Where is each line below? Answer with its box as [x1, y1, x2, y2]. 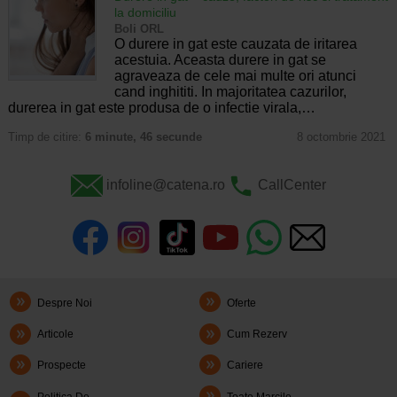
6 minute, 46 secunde [84, 129, 202, 144]
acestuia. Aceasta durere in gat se [113, 51, 326, 67]
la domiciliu [113, 4, 176, 19]
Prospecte [37, 359, 87, 372]
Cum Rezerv [227, 327, 288, 340]
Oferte [227, 296, 257, 309]
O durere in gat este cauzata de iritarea [113, 35, 357, 51]
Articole [37, 327, 74, 340]
